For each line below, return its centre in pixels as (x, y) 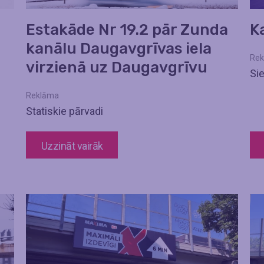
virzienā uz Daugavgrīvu (117, 68)
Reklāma (42, 96)
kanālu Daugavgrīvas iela (119, 49)
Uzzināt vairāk (72, 146)
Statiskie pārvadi (65, 111)
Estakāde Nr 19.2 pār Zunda (127, 30)
